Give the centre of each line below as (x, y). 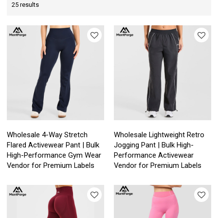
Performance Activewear (154, 155)
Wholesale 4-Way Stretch (47, 135)
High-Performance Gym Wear (54, 155)
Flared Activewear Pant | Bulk (53, 145)
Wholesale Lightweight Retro (159, 135)
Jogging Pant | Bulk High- (154, 145)
